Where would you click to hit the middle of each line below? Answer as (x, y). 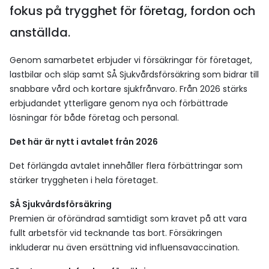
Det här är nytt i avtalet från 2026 (84, 142)
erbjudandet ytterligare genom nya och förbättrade (119, 103)
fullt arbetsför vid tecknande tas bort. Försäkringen (116, 233)
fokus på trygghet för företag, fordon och (132, 11)
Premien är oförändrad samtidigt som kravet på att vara (128, 219)
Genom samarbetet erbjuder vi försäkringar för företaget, (131, 60)
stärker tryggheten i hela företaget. (84, 180)
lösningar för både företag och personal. (94, 118)
